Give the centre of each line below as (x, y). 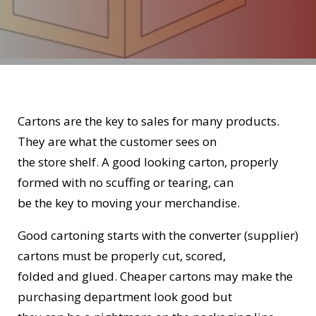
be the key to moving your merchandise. (129, 203)
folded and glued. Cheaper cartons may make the (155, 276)
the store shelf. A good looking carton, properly (148, 162)
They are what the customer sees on (117, 142)
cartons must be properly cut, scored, (122, 256)
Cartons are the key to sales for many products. (148, 121)
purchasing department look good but (125, 297)
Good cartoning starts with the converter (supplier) (158, 236)
